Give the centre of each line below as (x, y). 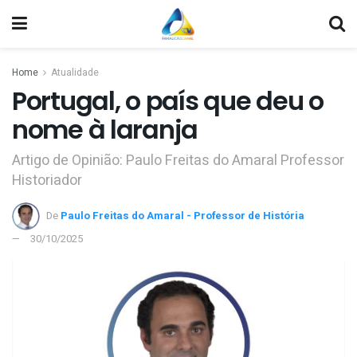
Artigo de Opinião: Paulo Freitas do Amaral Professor (178, 160)
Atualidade (75, 73)
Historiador (47, 180)
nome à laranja (105, 129)
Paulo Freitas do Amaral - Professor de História (182, 215)
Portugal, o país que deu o (168, 101)
